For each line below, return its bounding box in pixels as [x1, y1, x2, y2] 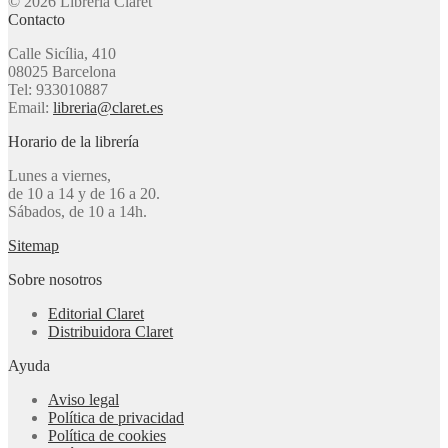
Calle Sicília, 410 [8, 44, 116, 62]
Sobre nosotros [8, 270, 102, 288]
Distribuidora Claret [48, 322, 173, 340]
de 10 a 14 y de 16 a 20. [8, 184, 160, 202]
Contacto [8, 10, 65, 28]
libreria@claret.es [53, 98, 163, 116]
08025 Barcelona [8, 62, 116, 80]
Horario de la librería [8, 132, 139, 150]
